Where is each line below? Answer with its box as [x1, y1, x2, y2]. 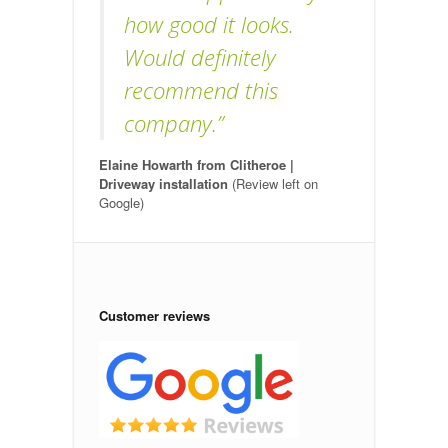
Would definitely [124, 41, 276, 72]
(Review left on [232, 173, 318, 193]
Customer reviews [99, 305, 210, 325]
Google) [99, 192, 144, 212]
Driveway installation [99, 173, 232, 193]
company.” [124, 107, 223, 138]
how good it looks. [124, 8, 294, 39]
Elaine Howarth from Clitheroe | [99, 154, 294, 174]
